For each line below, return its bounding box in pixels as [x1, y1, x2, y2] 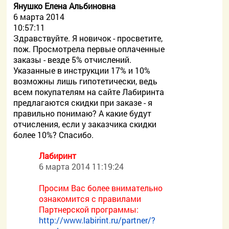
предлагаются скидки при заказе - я [13, 97, 153, 108]
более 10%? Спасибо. [13, 129, 94, 140]
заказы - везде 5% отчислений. [13, 54, 132, 65]
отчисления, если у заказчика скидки [13, 119, 157, 129]
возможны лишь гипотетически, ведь [13, 76, 158, 86]
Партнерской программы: [39, 204, 139, 215]
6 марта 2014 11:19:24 [39, 161, 124, 172]
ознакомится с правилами [39, 193, 142, 204]
